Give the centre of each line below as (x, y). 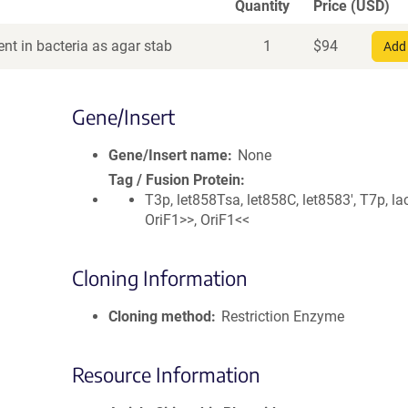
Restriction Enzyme (283, 316)
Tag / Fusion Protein (174, 180)
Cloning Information (160, 278)
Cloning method (160, 316)
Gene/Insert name (168, 155)
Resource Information (166, 374)
